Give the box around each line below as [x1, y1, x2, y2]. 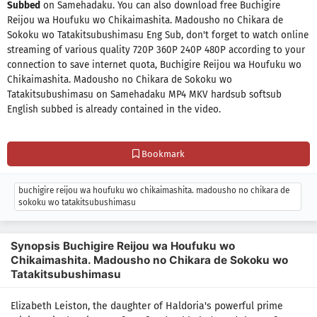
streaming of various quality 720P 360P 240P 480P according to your [7, 43, 305, 56]
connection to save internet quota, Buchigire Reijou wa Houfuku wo [7, 58, 301, 71]
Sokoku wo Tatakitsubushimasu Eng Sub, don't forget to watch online [7, 28, 309, 41]
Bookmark [139, 148, 185, 159]
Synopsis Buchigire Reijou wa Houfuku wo [11, 238, 235, 253]
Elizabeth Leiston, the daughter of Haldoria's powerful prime [11, 299, 283, 312]
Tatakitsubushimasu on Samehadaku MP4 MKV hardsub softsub [7, 88, 282, 100]
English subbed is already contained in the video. [7, 103, 221, 115]
